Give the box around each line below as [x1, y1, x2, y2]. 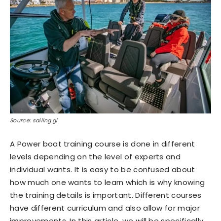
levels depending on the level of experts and [10, 151, 181, 162]
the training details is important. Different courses [10, 190, 202, 200]
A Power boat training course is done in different [10, 139, 195, 149]
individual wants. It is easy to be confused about [10, 164, 195, 175]
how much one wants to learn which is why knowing [10, 177, 205, 187]
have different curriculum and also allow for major [10, 203, 200, 213]
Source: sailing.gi [10, 116, 58, 124]
